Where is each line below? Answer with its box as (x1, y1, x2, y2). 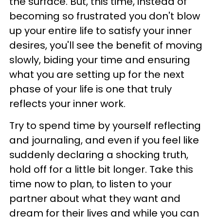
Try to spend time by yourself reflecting (9, 119, 201, 132)
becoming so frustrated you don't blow (9, 9, 200, 23)
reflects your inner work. (9, 97, 130, 110)
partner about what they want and (9, 192, 181, 205)
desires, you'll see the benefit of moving (9, 38, 202, 52)
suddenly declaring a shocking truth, (9, 148, 188, 162)
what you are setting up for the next (9, 68, 184, 81)
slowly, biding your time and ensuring (9, 53, 190, 67)
